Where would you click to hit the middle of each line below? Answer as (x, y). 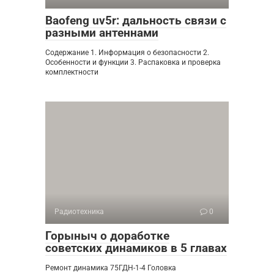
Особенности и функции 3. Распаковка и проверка (133, 63)
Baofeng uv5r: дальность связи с (136, 21)
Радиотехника (79, 212)
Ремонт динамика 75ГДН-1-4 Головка (111, 268)
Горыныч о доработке (107, 236)
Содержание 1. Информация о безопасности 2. (127, 53)
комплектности (72, 72)
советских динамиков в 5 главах (136, 248)
